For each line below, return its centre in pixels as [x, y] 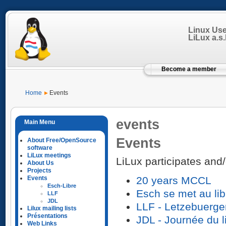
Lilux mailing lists [52, 208]
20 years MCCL [174, 181]
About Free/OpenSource [62, 140]
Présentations [47, 216]
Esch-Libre [62, 186]
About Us [41, 163]
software [40, 148]
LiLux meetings [49, 155]
